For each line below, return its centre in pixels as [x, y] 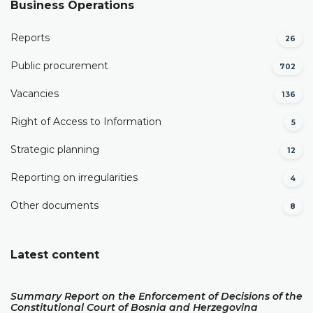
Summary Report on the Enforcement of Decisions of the [156, 296]
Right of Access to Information [86, 122]
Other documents [54, 206]
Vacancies [35, 94]
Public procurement [59, 66]
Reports [30, 38]
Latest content [55, 254]
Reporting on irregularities [74, 178]
